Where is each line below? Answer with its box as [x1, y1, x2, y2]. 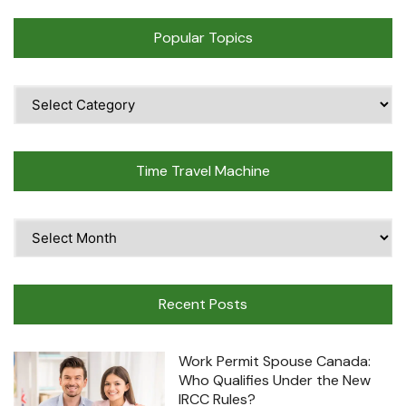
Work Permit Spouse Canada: [179, 352, 372, 372]
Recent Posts [159, 295, 247, 314]
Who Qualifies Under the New [179, 371, 372, 391]
